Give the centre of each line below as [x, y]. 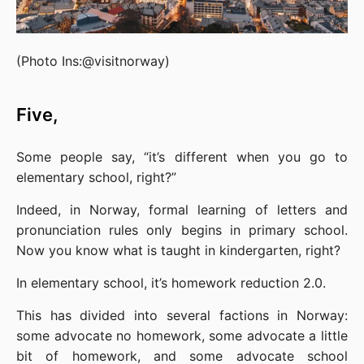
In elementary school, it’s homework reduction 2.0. [171, 283]
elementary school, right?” [96, 178]
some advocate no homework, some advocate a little [182, 336]
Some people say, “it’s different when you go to [182, 157]
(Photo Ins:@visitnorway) [93, 61]
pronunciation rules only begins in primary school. [182, 230]
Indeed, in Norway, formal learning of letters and [182, 210]
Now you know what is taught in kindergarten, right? [178, 251]
